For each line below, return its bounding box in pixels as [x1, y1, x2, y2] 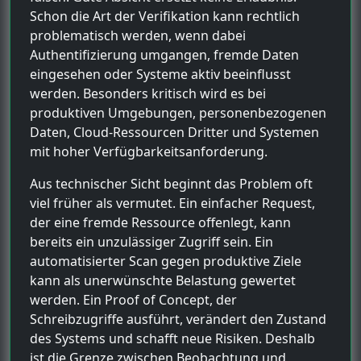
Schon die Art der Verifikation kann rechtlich [30, 6, 300, 25]
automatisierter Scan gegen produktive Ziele [30, 251, 301, 270]
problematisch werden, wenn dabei [30, 26, 246, 44]
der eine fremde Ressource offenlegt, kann [30, 213, 291, 231]
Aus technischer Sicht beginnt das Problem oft [30, 174, 313, 193]
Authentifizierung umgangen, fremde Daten [30, 45, 299, 64]
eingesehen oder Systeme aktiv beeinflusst [30, 64, 291, 83]
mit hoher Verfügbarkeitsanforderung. [30, 142, 268, 160]
